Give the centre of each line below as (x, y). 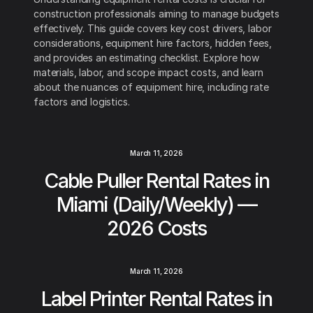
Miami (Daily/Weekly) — (156, 205)
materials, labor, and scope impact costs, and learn (148, 73)
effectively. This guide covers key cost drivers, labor (153, 29)
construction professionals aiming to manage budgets (156, 14)
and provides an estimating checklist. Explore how (147, 58)
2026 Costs (156, 228)
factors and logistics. (82, 102)
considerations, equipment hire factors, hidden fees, (153, 43)
